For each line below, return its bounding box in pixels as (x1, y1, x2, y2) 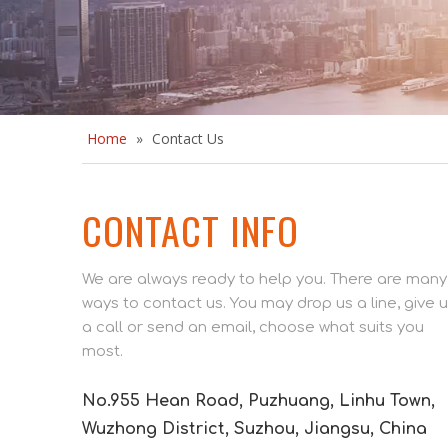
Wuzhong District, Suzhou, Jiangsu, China (82, 420, 427, 438)
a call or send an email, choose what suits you (82, 319, 424, 336)
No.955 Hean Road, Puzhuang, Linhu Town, (82, 392, 435, 410)
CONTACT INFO (82, 202, 299, 258)
